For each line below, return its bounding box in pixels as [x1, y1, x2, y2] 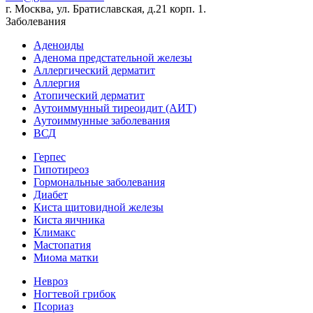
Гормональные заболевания [34, 175, 165, 188]
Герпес [34, 150, 66, 163]
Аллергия [34, 76, 80, 89]
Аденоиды [34, 38, 84, 51]
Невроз [34, 275, 68, 287]
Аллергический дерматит [34, 64, 155, 76]
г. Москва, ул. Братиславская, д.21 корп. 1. [6, 2, 206, 15]
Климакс [34, 226, 75, 238]
